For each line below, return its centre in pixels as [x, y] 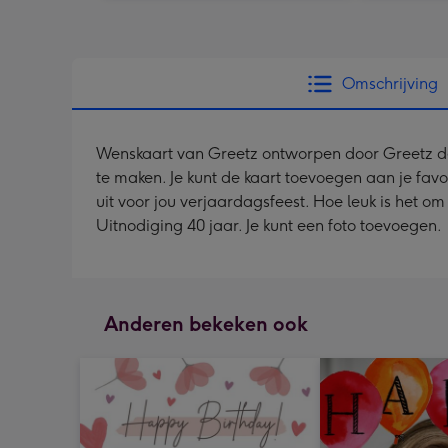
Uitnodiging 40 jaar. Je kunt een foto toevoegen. [269, 225]
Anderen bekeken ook [206, 323]
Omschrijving [390, 83]
